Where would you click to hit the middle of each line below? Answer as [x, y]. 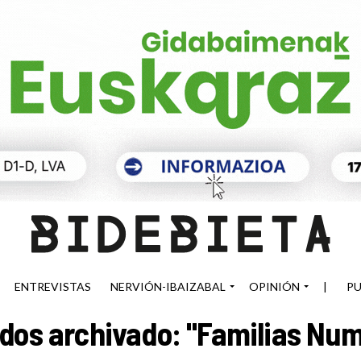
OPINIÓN [274, 286]
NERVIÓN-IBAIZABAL [168, 286]
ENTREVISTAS [53, 286]
